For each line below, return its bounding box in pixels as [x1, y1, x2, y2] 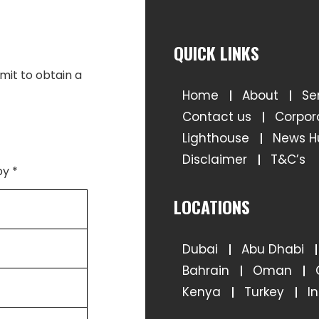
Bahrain [182, 261, 229, 279]
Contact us [182, 108, 251, 125]
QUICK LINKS [174, 39, 259, 66]
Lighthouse [182, 129, 249, 147]
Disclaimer [182, 150, 247, 168]
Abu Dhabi [241, 240, 304, 258]
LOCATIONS [174, 193, 250, 219]
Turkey [244, 283, 284, 300]
